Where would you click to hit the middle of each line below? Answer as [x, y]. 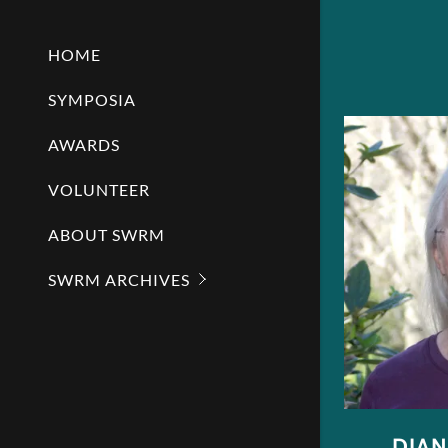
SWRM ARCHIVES [119, 279]
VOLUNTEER [99, 189]
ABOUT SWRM [106, 234]
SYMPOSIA [92, 99]
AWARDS [84, 144]
